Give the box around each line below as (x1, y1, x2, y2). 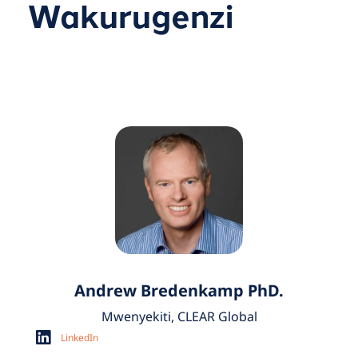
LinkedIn (61, 330, 99, 344)
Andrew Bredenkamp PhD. (74, 280, 284, 302)
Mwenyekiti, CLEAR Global (101, 308, 257, 326)
